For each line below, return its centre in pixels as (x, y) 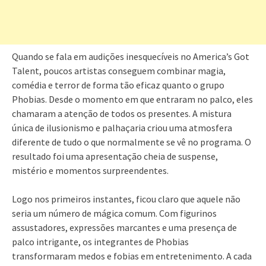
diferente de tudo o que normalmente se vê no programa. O (132, 142)
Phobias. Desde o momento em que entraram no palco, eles (132, 99)
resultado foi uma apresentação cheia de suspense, (115, 156)
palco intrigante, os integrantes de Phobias (100, 242)
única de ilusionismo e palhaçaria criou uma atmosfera (122, 128)
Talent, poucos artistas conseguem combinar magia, (119, 71)
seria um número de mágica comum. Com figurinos (114, 213)
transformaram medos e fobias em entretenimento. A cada (132, 256)
